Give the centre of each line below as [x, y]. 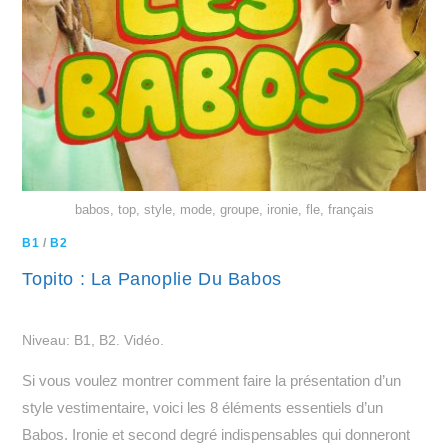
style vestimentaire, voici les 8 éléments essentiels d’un [203, 407]
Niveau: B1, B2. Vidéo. [93, 339]
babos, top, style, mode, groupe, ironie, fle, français [224, 209]
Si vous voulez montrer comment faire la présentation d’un [212, 380]
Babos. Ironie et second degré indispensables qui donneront [216, 434]
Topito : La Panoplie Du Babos [152, 278]
